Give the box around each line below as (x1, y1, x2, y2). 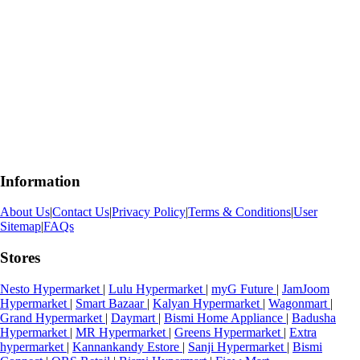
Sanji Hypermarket (188, 339, 287, 354)
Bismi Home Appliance (164, 310, 286, 325)
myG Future (211, 281, 276, 296)
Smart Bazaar (76, 296, 147, 310)
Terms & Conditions (188, 205, 291, 219)
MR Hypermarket (76, 325, 169, 339)
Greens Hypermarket (174, 325, 284, 339)
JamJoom (282, 281, 329, 296)
